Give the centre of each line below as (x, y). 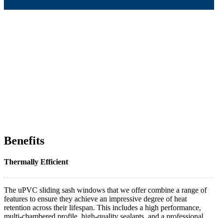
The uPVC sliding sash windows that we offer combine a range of (105, 190)
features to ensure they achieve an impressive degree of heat (95, 199)
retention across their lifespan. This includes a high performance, (102, 208)
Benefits (24, 140)
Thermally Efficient (36, 162)
